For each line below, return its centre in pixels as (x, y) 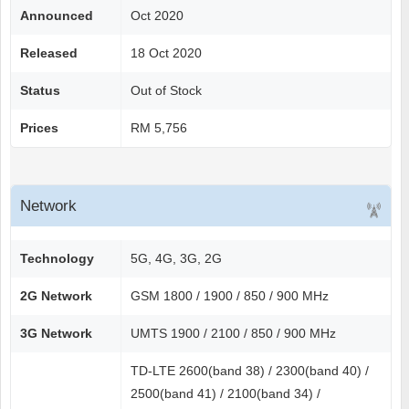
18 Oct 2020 (166, 53)
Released (49, 53)
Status (40, 91)
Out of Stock (166, 91)
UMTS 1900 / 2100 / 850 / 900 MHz (233, 334)
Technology (57, 259)
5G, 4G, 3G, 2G (176, 259)
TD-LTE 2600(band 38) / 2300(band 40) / (250, 371)
